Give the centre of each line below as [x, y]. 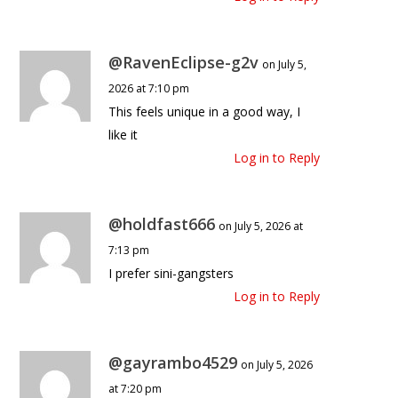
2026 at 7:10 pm [149, 89]
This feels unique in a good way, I [205, 112]
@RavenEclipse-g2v [184, 63]
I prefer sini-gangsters [171, 274]
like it [123, 135]
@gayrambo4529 [173, 363]
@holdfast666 [162, 224]
